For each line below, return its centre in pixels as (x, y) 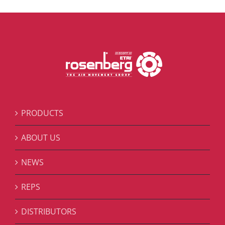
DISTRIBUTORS (49, 211)
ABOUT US (41, 137)
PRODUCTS (42, 113)
